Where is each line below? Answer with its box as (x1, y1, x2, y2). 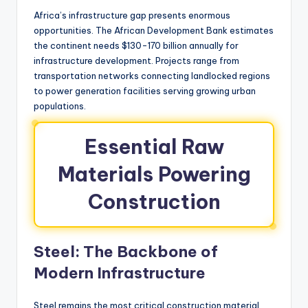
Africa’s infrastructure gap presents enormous (34, 9, 230, 21)
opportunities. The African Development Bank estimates (34, 24, 274, 36)
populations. (34, 100, 86, 111)
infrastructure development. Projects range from (34, 54, 239, 66)
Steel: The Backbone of (34, 241, 218, 261)
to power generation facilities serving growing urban (34, 85, 256, 96)
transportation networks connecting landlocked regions (34, 69, 270, 81)
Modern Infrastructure (34, 263, 206, 283)
